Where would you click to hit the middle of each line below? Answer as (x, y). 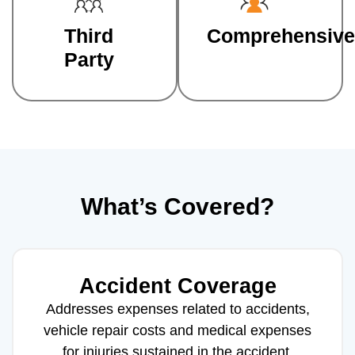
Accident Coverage (177, 286)
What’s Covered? (177, 206)
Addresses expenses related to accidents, (177, 309)
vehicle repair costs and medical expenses (177, 330)
